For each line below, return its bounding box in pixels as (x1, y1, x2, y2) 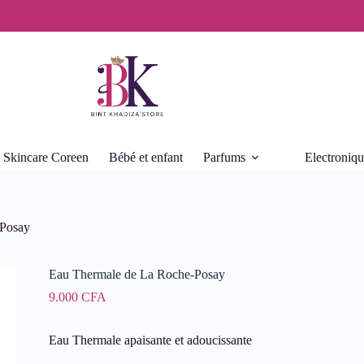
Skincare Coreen (2, 150, 89, 164)
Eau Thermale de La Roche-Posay (48, 267, 225, 282)
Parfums (202, 150, 245, 164)
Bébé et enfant (108, 150, 183, 164)
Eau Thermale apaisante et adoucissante (48, 333, 252, 348)
